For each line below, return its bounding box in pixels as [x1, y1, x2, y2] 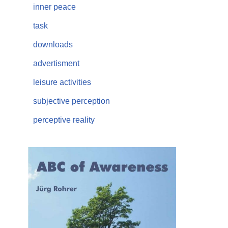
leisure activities [33, 78, 91, 87]
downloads [33, 40, 73, 49]
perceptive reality [33, 116, 95, 124]
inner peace [33, 3, 76, 11]
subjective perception [33, 97, 110, 105]
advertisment [33, 59, 79, 68]
